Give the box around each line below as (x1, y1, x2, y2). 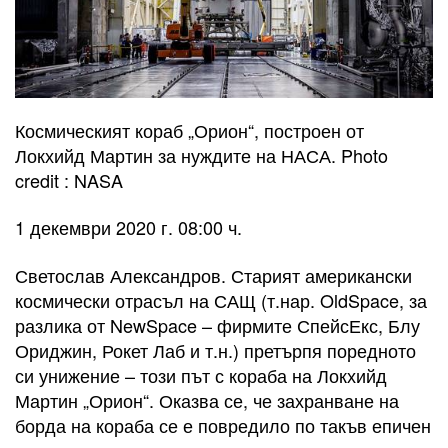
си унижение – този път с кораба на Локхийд (15, 361, 387, 388)
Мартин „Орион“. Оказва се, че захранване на (15, 386, 399, 413)
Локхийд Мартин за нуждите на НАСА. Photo (15, 141, 388, 168)
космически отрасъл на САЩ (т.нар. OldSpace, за (15, 286, 427, 313)
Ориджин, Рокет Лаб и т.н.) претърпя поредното (15, 336, 416, 363)
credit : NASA (15, 166, 123, 193)
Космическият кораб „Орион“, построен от (15, 116, 364, 143)
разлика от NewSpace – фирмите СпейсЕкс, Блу (15, 311, 420, 338)
